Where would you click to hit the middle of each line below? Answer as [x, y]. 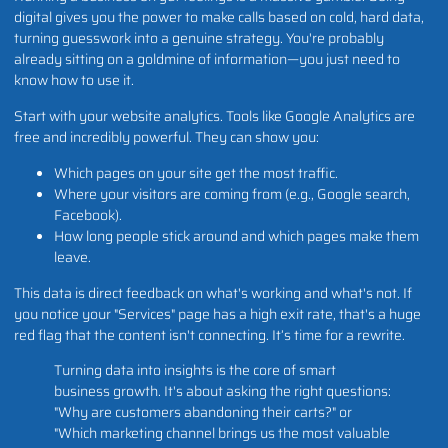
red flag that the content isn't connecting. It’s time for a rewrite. [209, 334]
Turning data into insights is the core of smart [195, 370]
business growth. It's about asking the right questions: [222, 391]
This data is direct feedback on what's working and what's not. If [213, 292]
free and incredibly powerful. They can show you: [166, 136]
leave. [72, 256]
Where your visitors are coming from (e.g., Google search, [232, 193]
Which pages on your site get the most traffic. [196, 172]
